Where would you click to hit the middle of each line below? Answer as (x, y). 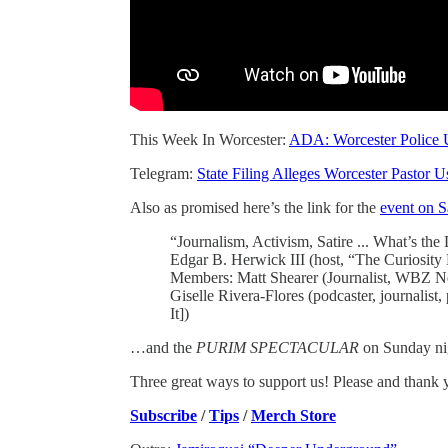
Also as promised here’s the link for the (255, 207)
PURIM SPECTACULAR (279, 347)
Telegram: (163, 173)
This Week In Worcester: (209, 139)
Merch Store (293, 415)
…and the (163, 347)
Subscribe (163, 415)
